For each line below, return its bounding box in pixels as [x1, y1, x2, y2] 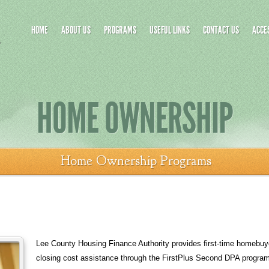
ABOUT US [61, 23, 91, 37]
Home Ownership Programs [60, 153, 211, 169]
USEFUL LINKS [149, 23, 190, 37]
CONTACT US [202, 23, 239, 37]
